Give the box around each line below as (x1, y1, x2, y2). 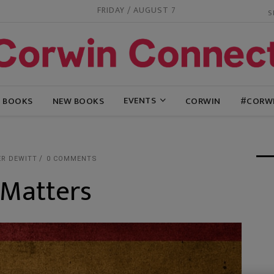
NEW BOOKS (52, 93, 104, 109)
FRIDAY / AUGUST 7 (97, 3, 177, 18)
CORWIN (185, 93, 221, 109)
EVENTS (124, 93, 156, 108)
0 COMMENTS (46, 155, 97, 163)
